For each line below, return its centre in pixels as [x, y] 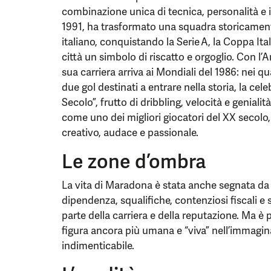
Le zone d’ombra [134, 162]
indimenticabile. [98, 246]
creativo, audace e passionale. [130, 132]
